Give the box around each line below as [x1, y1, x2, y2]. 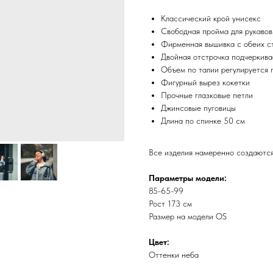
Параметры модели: [149, 173, 227, 183]
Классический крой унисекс [161, 13, 261, 24]
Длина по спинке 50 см [161, 116, 245, 126]
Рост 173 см [149, 199, 192, 209]
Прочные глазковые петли [161, 90, 253, 101]
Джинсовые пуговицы [161, 103, 236, 113]
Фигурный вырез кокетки [161, 77, 250, 88]
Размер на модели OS [149, 211, 227, 222]
